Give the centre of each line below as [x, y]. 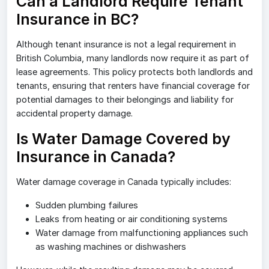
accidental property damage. [74, 113]
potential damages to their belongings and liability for [125, 99]
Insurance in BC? [77, 19]
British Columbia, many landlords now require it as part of [133, 58]
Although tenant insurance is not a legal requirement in [126, 44]
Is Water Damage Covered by [123, 138]
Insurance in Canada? [96, 156]
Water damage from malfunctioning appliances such [142, 232]
